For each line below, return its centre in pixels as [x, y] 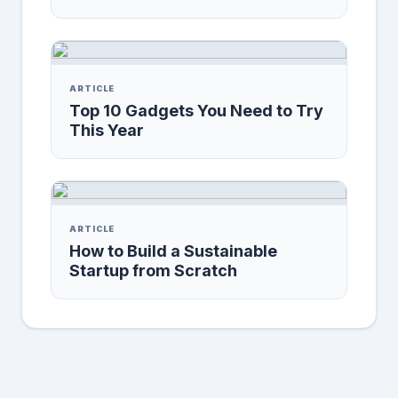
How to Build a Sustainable [173, 251]
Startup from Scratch [153, 271]
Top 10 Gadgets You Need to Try [196, 111]
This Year [107, 130]
